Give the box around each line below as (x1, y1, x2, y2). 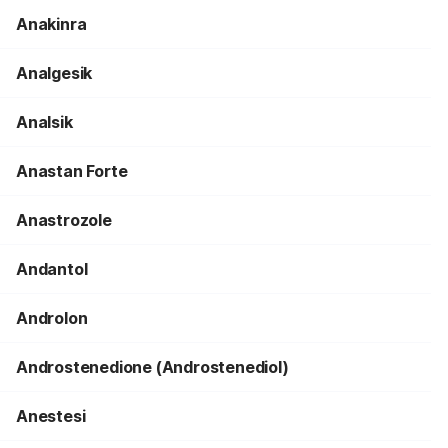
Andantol (16, 259, 88, 279)
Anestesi (16, 406, 86, 426)
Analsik (16, 112, 73, 132)
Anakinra (16, 14, 87, 34)
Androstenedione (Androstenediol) (16, 357, 289, 377)
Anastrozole (16, 210, 112, 230)
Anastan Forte (16, 161, 128, 181)
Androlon (16, 308, 88, 328)
